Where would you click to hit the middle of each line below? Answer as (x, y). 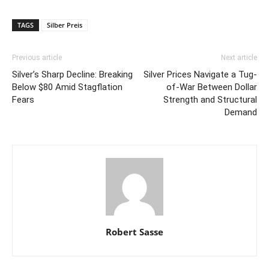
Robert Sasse (134, 232)
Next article (239, 58)
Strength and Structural (210, 100)
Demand (241, 113)
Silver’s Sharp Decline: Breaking (72, 75)
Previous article (37, 58)
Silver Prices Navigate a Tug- (200, 75)
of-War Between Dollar (212, 87)
